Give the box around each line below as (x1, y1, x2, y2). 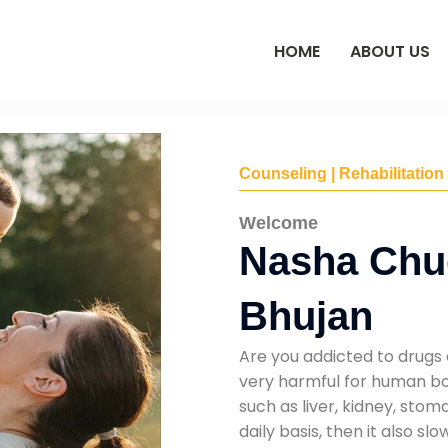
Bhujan (239, 293, 373, 338)
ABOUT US (350, 39, 430, 63)
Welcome (239, 212, 318, 233)
